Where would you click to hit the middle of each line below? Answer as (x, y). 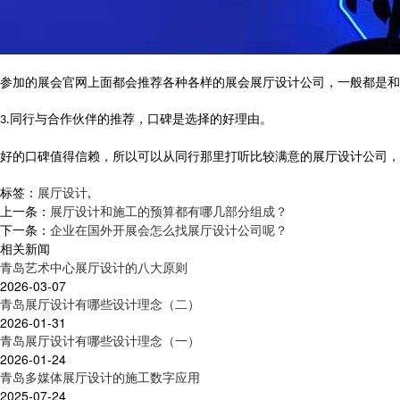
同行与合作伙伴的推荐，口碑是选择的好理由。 (141, 119)
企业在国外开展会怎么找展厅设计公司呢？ (169, 229)
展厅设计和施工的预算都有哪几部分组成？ (169, 211)
